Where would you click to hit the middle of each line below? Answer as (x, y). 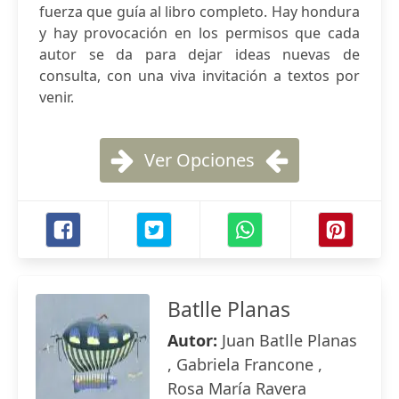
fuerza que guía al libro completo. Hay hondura (199, 12)
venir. (57, 97)
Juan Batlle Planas (289, 340)
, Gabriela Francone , (245, 364)
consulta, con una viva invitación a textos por (199, 76)
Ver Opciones (199, 160)
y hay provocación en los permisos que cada (199, 33)
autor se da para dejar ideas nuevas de (199, 54)
